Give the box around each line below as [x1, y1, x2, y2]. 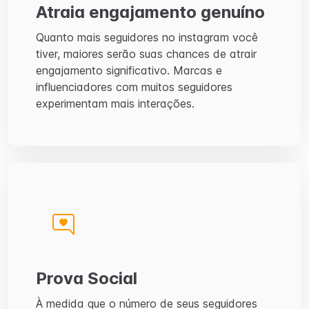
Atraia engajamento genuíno [36, 2, 265, 22]
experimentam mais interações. [36, 97, 195, 110]
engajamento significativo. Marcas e [36, 63, 222, 77]
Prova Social [36, 268, 137, 288]
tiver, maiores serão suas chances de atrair [36, 47, 257, 61]
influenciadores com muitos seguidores [36, 80, 232, 94]
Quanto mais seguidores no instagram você [36, 30, 258, 44]
